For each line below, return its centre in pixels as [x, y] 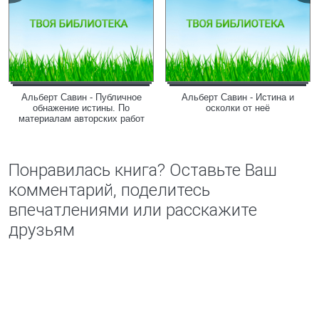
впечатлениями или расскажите [133, 210]
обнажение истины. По [81, 108]
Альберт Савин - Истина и [238, 97]
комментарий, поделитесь [109, 190]
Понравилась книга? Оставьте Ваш [143, 170]
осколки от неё [238, 108]
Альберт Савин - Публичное [81, 97]
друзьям [42, 230]
